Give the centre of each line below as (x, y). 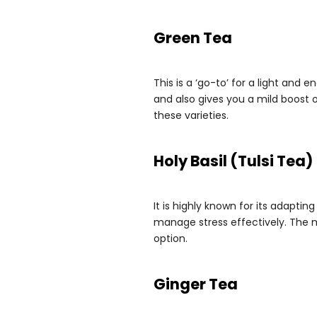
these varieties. (191, 115)
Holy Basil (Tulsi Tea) (233, 161)
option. (171, 238)
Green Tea (193, 38)
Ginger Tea (196, 284)
